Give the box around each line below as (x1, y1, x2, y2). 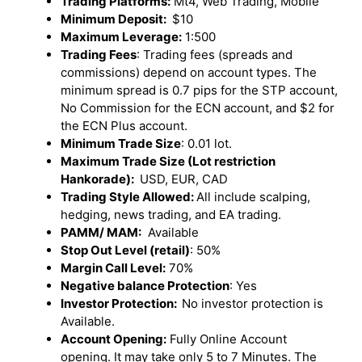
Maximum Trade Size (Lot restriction (61, 153, 276, 169)
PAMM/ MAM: (61, 224, 141, 240)
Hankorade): (61, 170, 137, 187)
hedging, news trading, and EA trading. (61, 206, 284, 222)
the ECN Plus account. (61, 117, 187, 133)
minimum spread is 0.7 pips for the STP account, (61, 82, 338, 98)
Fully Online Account (166, 330, 287, 347)
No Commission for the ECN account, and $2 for (61, 99, 335, 116)
